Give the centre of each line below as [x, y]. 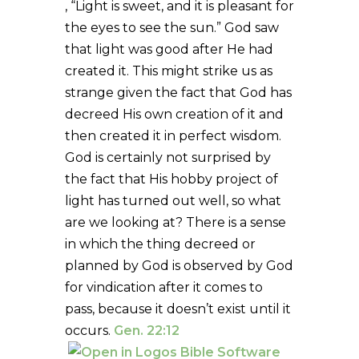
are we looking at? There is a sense [175, 222]
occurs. [89, 330]
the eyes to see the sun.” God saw [171, 27]
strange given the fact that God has [178, 92]
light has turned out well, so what [173, 200]
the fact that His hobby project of [171, 179]
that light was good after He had [169, 49]
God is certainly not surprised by [167, 157]
